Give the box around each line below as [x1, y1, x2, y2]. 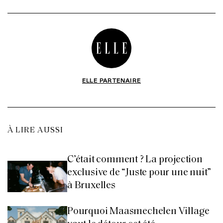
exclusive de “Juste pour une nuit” [67, 167, 212, 178]
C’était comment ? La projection [67, 154, 203, 165]
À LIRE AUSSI [7, 126, 64, 134]
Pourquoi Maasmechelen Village [67, 206, 210, 217]
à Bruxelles [67, 180, 115, 191]
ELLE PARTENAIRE [82, 75, 141, 85]
